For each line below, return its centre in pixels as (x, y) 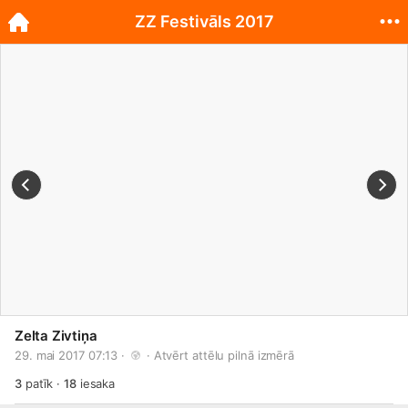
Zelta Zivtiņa (56, 336)
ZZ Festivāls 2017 (204, 21)
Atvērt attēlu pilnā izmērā (224, 355)
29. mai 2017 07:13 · (71, 355)
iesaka (96, 383)
